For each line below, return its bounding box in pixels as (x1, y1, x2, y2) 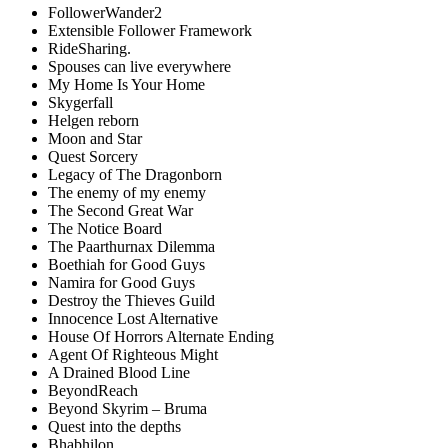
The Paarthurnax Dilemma (48, 237, 215, 255)
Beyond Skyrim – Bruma (48, 399, 207, 417)
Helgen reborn (48, 111, 139, 129)
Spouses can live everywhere (48, 57, 231, 75)
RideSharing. (48, 39, 131, 57)
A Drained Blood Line (48, 363, 190, 381)
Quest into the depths (48, 417, 181, 435)
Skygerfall (48, 93, 113, 111)
